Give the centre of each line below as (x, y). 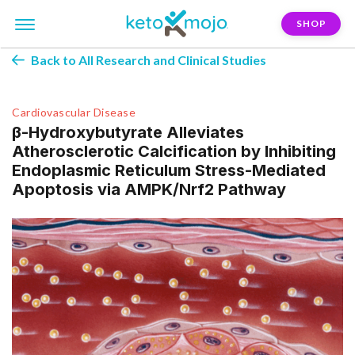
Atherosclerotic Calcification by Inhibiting (174, 151)
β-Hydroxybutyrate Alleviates (128, 132)
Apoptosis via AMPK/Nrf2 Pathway (149, 189)
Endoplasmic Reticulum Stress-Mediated (169, 170)
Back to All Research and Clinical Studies (149, 60)
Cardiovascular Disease (74, 112)
